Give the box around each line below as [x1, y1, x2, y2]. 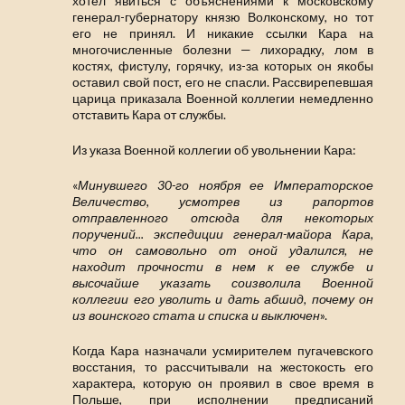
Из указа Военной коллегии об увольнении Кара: [72, 142, 357, 158]
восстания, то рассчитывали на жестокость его [72, 359, 373, 375]
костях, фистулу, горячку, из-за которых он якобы [72, 58, 373, 74]
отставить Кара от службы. [72, 107, 227, 123]
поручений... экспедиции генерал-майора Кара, [72, 226, 373, 242]
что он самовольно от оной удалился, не [72, 242, 373, 259]
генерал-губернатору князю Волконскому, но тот [72, 9, 373, 25]
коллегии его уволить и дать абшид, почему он [72, 291, 373, 307]
